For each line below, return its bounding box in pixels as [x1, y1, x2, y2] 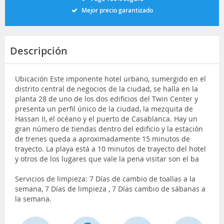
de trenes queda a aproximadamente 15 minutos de [15, 133, 190, 143]
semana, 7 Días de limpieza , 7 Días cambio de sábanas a [15, 183, 205, 193]
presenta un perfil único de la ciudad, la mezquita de [15, 103, 193, 113]
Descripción [10, 43, 67, 57]
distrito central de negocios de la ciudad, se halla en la [15, 83, 198, 93]
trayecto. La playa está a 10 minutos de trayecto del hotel [15, 143, 206, 153]
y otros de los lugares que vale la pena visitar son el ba [15, 153, 199, 163]
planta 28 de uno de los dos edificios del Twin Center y [15, 93, 198, 103]
